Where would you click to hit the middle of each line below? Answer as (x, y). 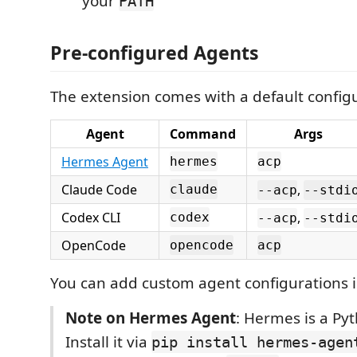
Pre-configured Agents (155, 53)
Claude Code (99, 190)
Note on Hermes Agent (151, 318)
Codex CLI (91, 218)
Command (203, 134)
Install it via (108, 342)
